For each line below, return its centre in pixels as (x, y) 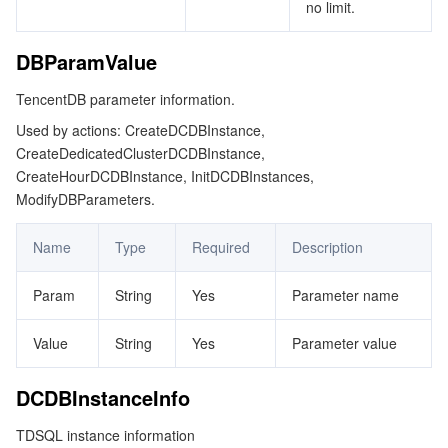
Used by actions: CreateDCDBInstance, (140, 130)
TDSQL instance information (105, 435)
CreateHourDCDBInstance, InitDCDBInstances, (165, 176)
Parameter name (345, 295)
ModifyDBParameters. (85, 199)
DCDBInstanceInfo (103, 397)
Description (327, 247)
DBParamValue (86, 61)
